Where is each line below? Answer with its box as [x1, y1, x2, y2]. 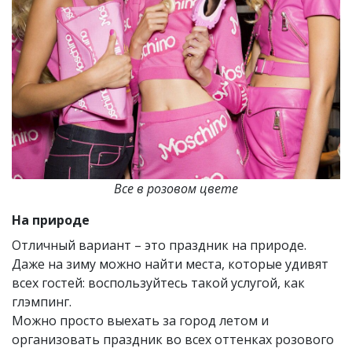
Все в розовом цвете [114, 179, 238, 197]
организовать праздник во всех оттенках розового [12, 330, 334, 348]
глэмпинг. [12, 292, 71, 310]
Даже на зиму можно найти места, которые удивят [12, 255, 328, 273]
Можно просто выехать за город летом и [12, 311, 269, 329]
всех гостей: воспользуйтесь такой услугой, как [12, 273, 305, 291]
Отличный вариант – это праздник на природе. [12, 236, 306, 254]
